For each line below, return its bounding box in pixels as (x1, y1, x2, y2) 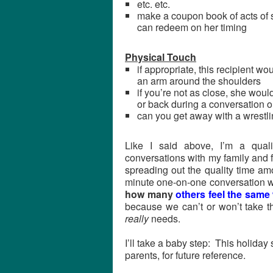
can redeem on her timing (137, 20, 247, 34)
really (125, 211, 149, 225)
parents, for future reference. (125, 248, 246, 262)
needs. (149, 211, 180, 225)
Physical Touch (125, 50, 196, 64)
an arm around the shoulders (137, 74, 261, 88)
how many (125, 187, 175, 201)
